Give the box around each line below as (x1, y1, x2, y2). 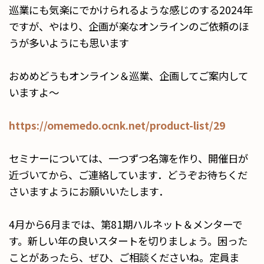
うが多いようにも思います (9, 35, 129, 50)
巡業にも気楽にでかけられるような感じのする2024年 (9, 2, 253, 17)
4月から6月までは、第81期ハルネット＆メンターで (9, 217, 242, 232)
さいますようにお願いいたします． (9, 184, 169, 199)
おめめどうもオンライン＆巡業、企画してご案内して (9, 68, 248, 83)
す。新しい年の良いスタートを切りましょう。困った (9, 233, 247, 248)
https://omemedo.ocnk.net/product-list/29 (9, 118, 225, 133)
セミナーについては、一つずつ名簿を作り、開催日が (9, 151, 248, 166)
